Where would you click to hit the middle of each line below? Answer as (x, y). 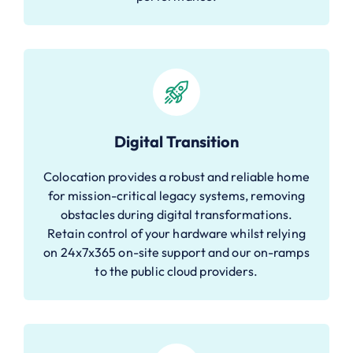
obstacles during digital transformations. (176, 214)
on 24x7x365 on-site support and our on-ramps (176, 252)
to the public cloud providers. (176, 271)
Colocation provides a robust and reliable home (176, 176)
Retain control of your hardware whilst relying (176, 233)
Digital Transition (176, 141)
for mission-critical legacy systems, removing (176, 195)
